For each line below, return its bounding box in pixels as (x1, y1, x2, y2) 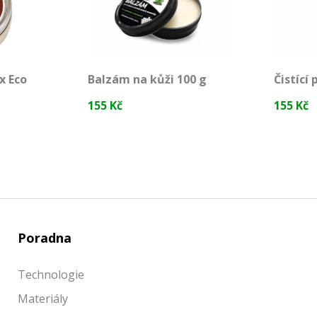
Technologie (18, 267, 84, 283)
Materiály (18, 291, 68, 307)
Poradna (18, 229, 71, 247)
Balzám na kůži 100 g (88, 71, 207, 88)
